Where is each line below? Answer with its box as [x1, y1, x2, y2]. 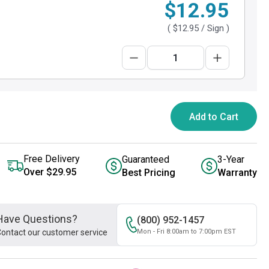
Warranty [217, 166, 257, 178]
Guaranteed [122, 153, 169, 165]
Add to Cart [189, 111, 238, 122]
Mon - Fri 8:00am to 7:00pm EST [137, 227, 236, 235]
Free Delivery [23, 153, 80, 165]
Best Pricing [122, 166, 175, 178]
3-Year [217, 153, 244, 165]
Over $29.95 [23, 166, 76, 178]
